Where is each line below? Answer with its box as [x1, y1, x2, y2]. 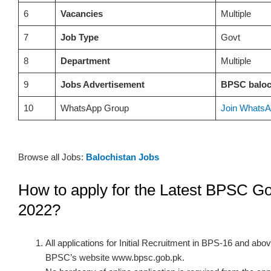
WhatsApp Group [60, 102, 129, 113]
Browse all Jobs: [18, 151, 86, 162]
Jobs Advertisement [60, 79, 145, 90]
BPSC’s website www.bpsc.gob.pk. [45, 252, 184, 263]
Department [60, 55, 110, 66]
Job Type [60, 31, 99, 42]
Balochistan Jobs [86, 151, 159, 162]
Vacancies [60, 8, 103, 19]
